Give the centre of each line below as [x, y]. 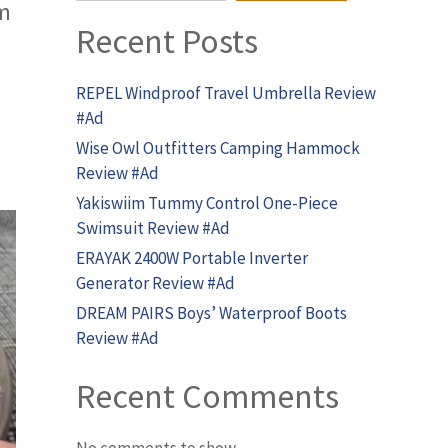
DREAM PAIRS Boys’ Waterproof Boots [211, 313]
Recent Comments [207, 396]
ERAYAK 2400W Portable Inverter [192, 258]
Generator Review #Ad [155, 283]
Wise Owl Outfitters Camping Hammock [218, 148]
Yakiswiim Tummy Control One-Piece [207, 203]
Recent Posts [167, 41]
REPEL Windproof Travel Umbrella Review [226, 93]
